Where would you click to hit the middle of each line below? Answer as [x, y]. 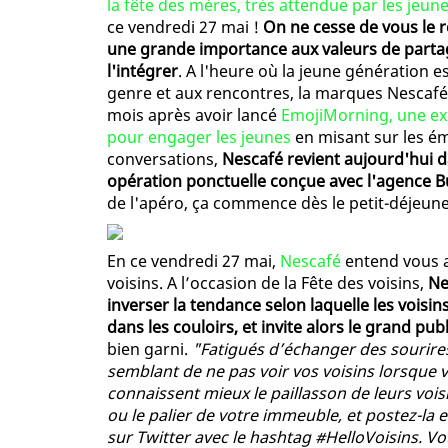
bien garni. [149, 349]
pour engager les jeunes [199, 137]
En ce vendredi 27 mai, [193, 261]
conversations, [164, 159]
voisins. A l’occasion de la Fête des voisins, [267, 283]
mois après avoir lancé [194, 115]
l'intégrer [142, 71]
